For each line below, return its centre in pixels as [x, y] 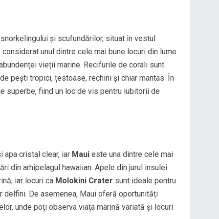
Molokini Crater [84, 180]
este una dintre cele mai [131, 154]
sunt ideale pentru [144, 180]
